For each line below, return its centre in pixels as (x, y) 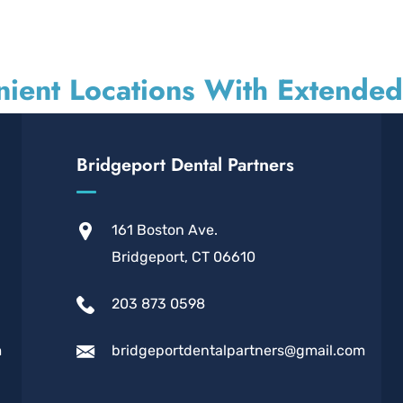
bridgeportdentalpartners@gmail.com (238, 350)
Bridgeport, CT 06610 (183, 257)
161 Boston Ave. (164, 230)
